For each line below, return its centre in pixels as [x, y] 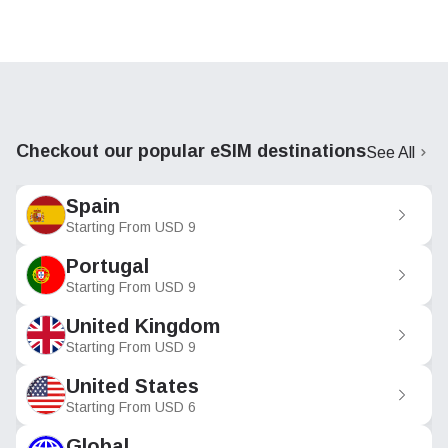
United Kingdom [143, 326]
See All [390, 152]
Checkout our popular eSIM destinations [191, 150]
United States [132, 386]
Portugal [107, 266]
